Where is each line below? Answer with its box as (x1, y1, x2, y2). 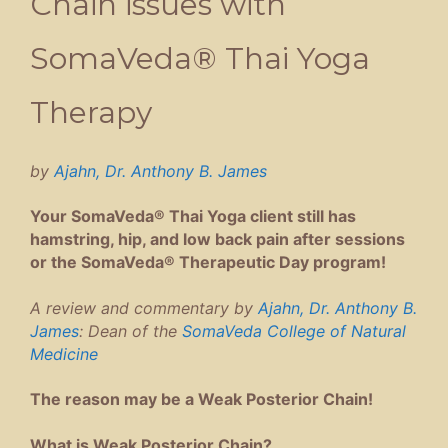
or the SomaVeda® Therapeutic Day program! (30, 252, 386, 273)
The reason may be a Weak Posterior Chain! (30, 389, 373, 410)
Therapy (30, 93, 152, 131)
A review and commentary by (30, 297, 258, 318)
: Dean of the (79, 320, 182, 341)
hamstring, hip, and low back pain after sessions (30, 229, 405, 250)
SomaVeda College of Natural (182, 320, 406, 341)
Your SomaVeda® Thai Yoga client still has (30, 206, 356, 227)
